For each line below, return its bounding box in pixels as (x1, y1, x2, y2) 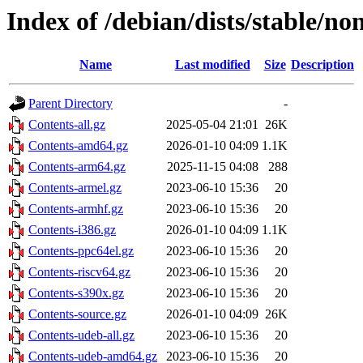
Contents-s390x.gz (28, 286, 124, 301)
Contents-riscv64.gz (28, 265, 130, 280)
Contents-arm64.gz (28, 160, 126, 174)
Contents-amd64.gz (28, 139, 128, 153)
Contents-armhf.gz (28, 202, 123, 216)
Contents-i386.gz (28, 223, 116, 237)
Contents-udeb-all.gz (28, 328, 135, 343)
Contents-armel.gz (28, 181, 122, 195)
